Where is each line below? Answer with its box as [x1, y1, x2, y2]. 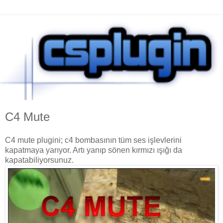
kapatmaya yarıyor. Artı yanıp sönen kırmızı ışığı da [5, 146, 182, 155]
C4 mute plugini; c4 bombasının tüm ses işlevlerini [5, 136, 182, 145]
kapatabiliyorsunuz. [5, 156, 74, 165]
